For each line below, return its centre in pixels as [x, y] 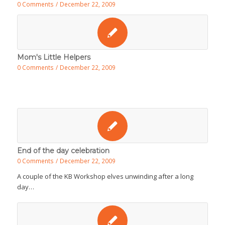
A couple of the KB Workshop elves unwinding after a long [105, 176]
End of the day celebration [63, 151]
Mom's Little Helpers [53, 57]
